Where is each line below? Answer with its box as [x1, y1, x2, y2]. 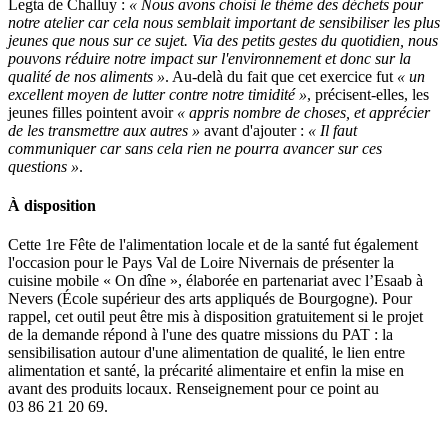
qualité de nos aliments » [8, 67, 165, 85]
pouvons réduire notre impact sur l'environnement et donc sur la [8, 49, 411, 67]
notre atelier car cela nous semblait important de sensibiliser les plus [8, 13, 440, 31]
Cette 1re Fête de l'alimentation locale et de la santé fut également [8, 236, 418, 254]
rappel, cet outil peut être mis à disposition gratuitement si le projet [8, 308, 423, 326]
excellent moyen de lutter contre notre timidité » [8, 85, 307, 103]
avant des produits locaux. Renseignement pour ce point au [8, 380, 379, 398]
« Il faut [304, 121, 357, 139]
